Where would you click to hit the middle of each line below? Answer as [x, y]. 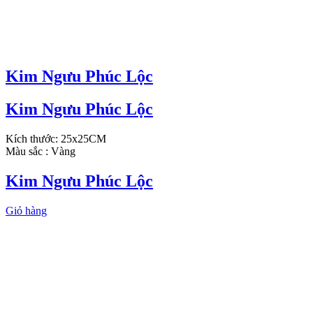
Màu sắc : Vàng [41, 152]
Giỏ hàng [26, 210]
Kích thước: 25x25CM [56, 139]
